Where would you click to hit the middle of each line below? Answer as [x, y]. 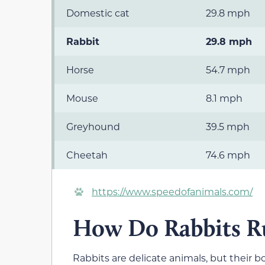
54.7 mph [228, 69]
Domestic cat [98, 12]
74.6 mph [228, 154]
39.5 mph [228, 126]
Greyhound [93, 126]
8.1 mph [224, 98]
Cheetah [87, 154]
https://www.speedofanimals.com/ [172, 191]
